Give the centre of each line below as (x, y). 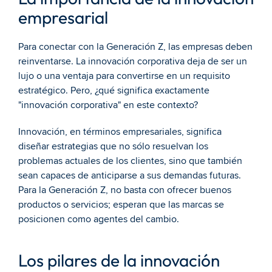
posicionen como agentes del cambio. (99, 219)
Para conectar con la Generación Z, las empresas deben (135, 47)
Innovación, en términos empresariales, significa (120, 132)
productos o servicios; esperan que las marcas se (121, 205)
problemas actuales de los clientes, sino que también (130, 161)
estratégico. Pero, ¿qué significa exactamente (114, 90)
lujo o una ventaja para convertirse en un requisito (124, 76)
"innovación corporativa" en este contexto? (108, 105)
